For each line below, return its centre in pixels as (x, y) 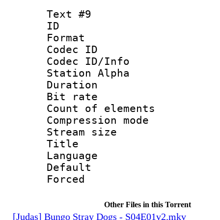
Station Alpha (88, 73)
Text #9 (69, 14)
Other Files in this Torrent (147, 204)
